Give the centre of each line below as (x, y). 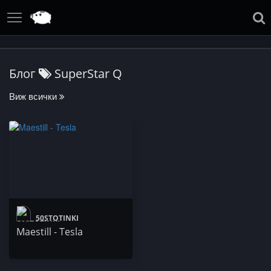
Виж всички (34, 96)
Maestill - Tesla (50, 232)
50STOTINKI (56, 218)
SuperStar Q (87, 73)
